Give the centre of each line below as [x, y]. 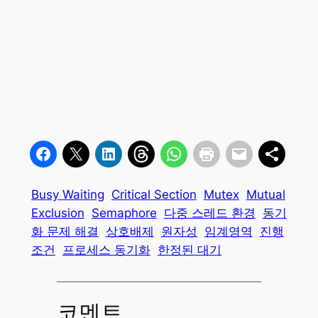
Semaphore [124, 213]
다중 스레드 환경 [209, 213]
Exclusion [57, 213]
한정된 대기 [189, 250]
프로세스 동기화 [106, 250]
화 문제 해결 [65, 231]
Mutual [265, 194]
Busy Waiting [67, 194]
